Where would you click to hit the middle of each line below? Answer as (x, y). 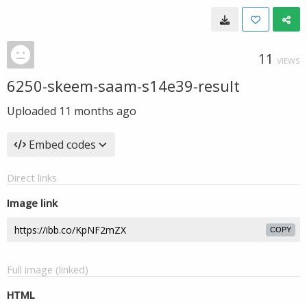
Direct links (32, 177)
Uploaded (33, 111)
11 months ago (98, 111)
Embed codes (62, 145)
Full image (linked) (48, 269)
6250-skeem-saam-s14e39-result (123, 86)
